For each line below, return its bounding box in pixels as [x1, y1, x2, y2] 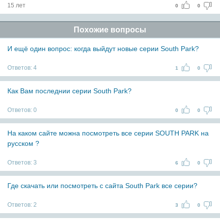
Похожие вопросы [74, 26, 146, 34]
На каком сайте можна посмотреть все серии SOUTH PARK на [7, 129, 209, 137]
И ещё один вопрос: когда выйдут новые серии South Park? [7, 45, 199, 53]
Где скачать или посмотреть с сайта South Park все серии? [7, 182, 197, 190]
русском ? [7, 139, 39, 147]
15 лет [7, 2, 26, 9]
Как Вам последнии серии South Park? [7, 87, 132, 95]
